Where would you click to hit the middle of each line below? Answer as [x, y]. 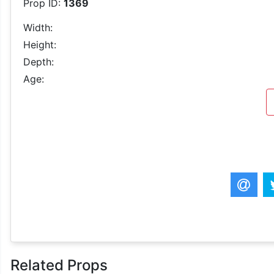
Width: [38, 28]
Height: [40, 45]
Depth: [39, 62]
